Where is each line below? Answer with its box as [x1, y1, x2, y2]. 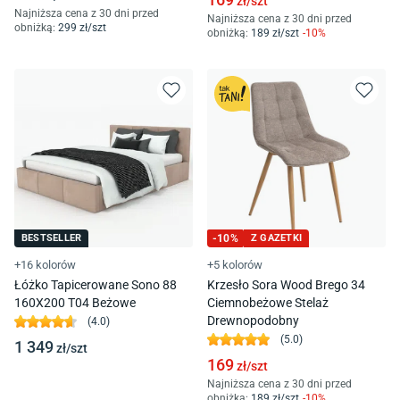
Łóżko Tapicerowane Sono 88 [14, 278, 177, 293]
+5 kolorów [207, 258, 262, 272]
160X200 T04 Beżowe [14, 296, 136, 311]
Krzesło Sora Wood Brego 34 [207, 278, 365, 293]
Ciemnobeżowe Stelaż [207, 296, 329, 311]
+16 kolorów [14, 258, 76, 272]
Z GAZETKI [250, 232, 303, 245]
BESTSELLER [21, 232, 82, 245]
